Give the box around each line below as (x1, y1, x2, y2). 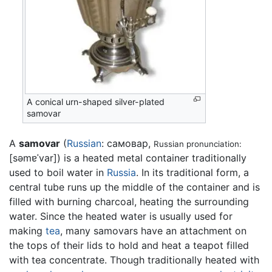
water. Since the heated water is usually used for (9, 209, 233, 222)
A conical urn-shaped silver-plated (27, 97, 165, 107)
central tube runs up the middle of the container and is (9, 180, 260, 193)
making (9, 224, 46, 237)
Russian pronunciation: (154, 138, 242, 149)
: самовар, (101, 137, 154, 149)
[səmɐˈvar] (9, 151, 57, 164)
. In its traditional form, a (136, 166, 249, 178)
